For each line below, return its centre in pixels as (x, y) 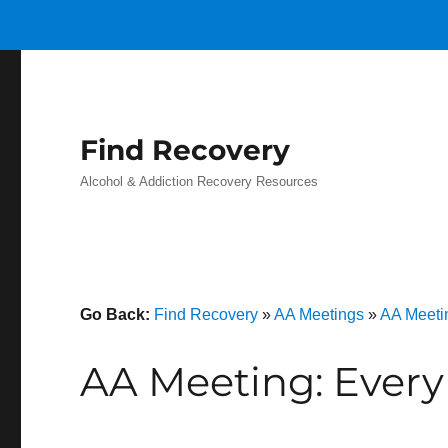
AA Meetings (319, 314)
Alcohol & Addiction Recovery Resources (199, 181)
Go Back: (117, 314)
